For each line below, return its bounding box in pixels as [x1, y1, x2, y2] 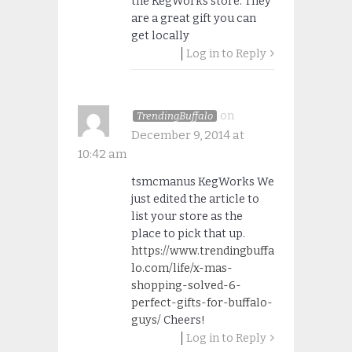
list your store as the [130, 210, 243, 224]
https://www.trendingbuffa [130, 244, 274, 258]
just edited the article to [130, 192, 259, 207]
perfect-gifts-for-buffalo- [130, 296, 273, 310]
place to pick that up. [130, 227, 245, 241]
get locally [130, 29, 189, 43]
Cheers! [160, 313, 205, 328]
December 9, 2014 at [131, 127, 244, 142]
